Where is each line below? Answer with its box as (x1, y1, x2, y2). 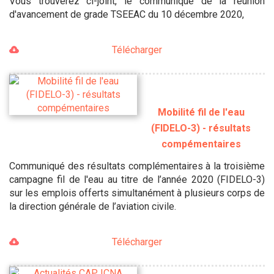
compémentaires (161, 138, 241, 150)
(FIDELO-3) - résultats (151, 122, 251, 134)
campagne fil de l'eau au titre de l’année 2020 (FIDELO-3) (9, 173, 265, 185)
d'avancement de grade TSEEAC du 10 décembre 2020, (9, 9, 244, 21)
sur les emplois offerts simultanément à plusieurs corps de (9, 187, 265, 199)
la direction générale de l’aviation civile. (9, 200, 176, 212)
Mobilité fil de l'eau (157, 106, 245, 118)
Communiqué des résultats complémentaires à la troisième (9, 160, 265, 172)
